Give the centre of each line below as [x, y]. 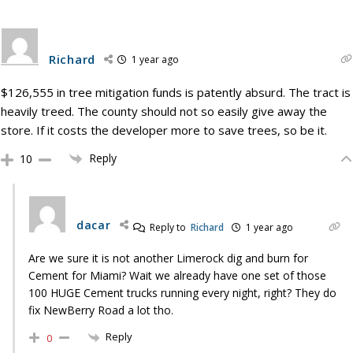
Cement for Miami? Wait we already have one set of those [177, 276]
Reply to [169, 228]
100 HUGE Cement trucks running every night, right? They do [182, 293]
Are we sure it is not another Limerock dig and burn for [168, 258]
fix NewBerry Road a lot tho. [101, 310]
